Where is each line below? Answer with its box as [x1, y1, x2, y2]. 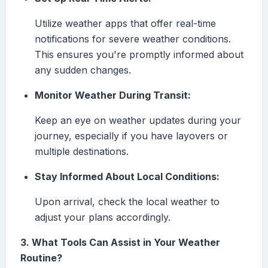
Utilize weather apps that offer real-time [35, 17, 216, 30]
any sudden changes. [35, 64, 131, 77]
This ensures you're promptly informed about [35, 48, 243, 61]
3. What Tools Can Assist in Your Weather [20, 236, 220, 249]
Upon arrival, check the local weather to [35, 196, 220, 208]
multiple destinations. [35, 145, 129, 158]
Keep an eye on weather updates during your [35, 114, 241, 127]
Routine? [20, 252, 62, 264]
